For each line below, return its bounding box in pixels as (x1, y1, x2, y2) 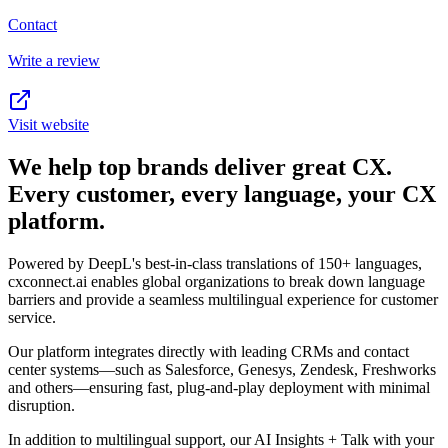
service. (8, 309, 56, 326)
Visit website (8, 116, 89, 134)
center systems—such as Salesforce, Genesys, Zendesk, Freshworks (8, 361, 436, 378)
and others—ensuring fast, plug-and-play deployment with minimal (8, 379, 430, 396)
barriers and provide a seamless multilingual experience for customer (8, 291, 438, 308)
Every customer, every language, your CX (8, 181, 436, 208)
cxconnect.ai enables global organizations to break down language (8, 273, 425, 290)
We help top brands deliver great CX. (8, 154, 392, 181)
